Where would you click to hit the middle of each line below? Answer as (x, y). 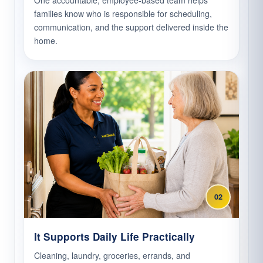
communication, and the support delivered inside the (131, 27)
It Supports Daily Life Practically (114, 237)
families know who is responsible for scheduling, (123, 14)
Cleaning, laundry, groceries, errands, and (112, 256)
